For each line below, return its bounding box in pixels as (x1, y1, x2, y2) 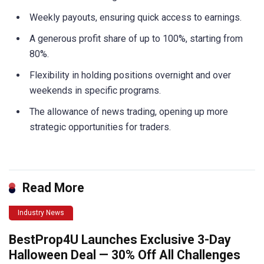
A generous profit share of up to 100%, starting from (29, 33, 243, 45)
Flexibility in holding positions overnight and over (29, 70, 231, 81)
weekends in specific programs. (29, 85, 161, 97)
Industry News (18, 208, 64, 217)
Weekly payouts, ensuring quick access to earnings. (29, 12, 242, 24)
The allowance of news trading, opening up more (29, 106, 228, 118)
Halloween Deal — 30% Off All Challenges (9, 247, 240, 262)
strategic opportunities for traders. (29, 121, 171, 133)
